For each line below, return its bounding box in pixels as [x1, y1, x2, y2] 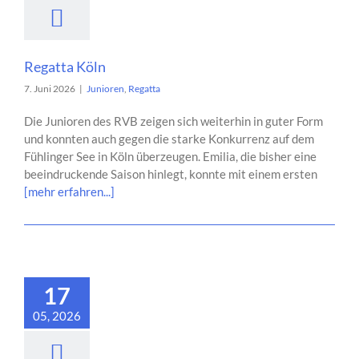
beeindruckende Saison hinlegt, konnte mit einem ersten [24, 167, 317, 181]
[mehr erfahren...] [24, 184, 115, 199]
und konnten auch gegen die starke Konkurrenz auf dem [24, 131, 314, 146]
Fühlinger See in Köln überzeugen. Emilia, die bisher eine [24, 149, 317, 163]
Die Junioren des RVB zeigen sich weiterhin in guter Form [24, 114, 323, 128]
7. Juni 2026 [24, 83, 75, 95]
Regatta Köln [24, 58, 106, 75]
